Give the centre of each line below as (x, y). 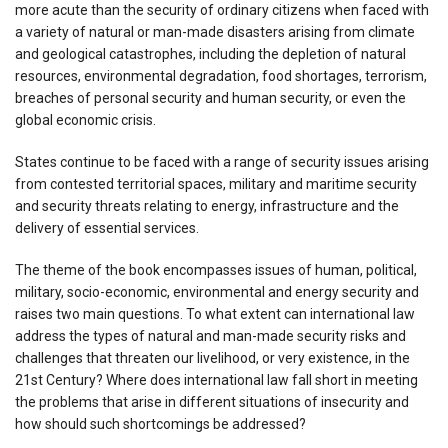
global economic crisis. (85, 119)
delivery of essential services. (107, 227)
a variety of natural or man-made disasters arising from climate (215, 31)
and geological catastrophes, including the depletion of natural (210, 53)
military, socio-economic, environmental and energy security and (217, 291)
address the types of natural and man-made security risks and (210, 335)
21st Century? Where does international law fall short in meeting (216, 379)
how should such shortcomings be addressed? (160, 423)
